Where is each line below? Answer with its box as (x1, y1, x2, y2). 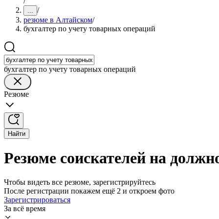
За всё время (4, 204, 45, 213)
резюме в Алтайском (23, 16, 92, 24)
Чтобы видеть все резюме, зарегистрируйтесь (4, 177, 155, 186)
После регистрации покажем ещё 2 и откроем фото (4, 186, 175, 195)
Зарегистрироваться (4, 195, 70, 204)
